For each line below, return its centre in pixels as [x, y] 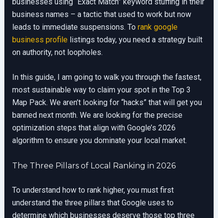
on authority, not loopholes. [57, 52]
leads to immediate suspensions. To [75, 27]
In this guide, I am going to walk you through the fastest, [107, 77]
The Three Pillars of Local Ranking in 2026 [94, 165]
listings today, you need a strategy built [135, 39]
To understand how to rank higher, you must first [93, 190]
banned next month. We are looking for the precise [97, 115]
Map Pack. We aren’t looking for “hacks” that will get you [107, 103]
